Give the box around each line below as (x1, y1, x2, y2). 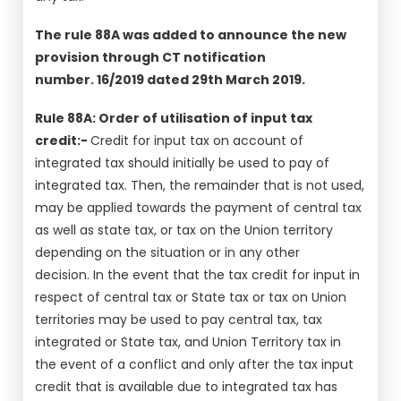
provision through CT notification (35, 48, 267, 66)
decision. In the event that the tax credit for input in (35, 266, 361, 284)
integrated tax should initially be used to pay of (35, 154, 330, 172)
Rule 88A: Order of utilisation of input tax (35, 109, 313, 127)
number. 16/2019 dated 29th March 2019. (35, 71, 306, 89)
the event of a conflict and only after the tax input (35, 355, 354, 373)
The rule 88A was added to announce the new (35, 26, 347, 44)
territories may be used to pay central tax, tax (35, 311, 323, 328)
